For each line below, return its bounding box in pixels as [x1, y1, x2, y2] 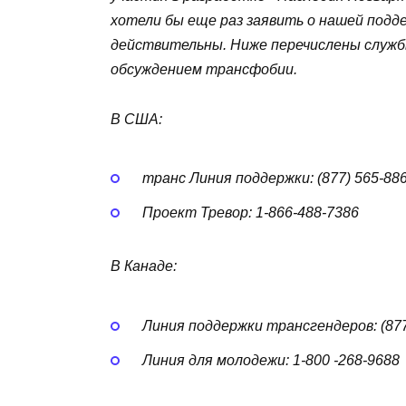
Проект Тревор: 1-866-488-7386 [141, 205, 359, 221]
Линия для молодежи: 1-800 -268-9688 [141, 352, 400, 368]
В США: [111, 111, 162, 127]
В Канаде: [111, 258, 177, 275]
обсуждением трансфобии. [111, 62, 297, 78]
